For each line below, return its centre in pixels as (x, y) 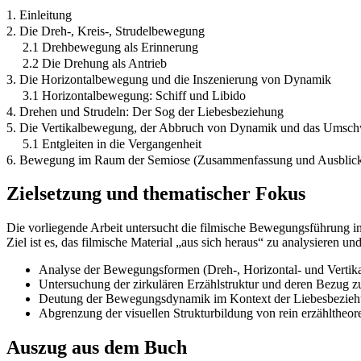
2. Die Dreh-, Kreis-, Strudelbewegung (106, 31)
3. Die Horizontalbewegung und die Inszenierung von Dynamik (169, 79)
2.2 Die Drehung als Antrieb (95, 63)
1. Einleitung (39, 15)
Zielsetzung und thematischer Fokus (156, 194)
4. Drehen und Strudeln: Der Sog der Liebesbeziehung (145, 111)
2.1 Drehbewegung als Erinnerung (110, 47)
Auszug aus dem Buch (97, 348)
